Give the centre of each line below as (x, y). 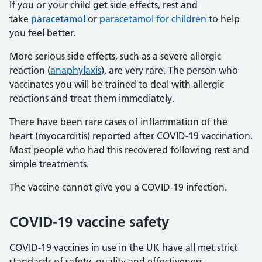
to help (223, 19)
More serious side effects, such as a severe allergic (115, 56)
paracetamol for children (153, 19)
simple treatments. (49, 164)
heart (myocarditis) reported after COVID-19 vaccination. (131, 136)
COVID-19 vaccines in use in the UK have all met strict (123, 247)
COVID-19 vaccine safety (89, 222)
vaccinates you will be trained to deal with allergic (117, 84)
